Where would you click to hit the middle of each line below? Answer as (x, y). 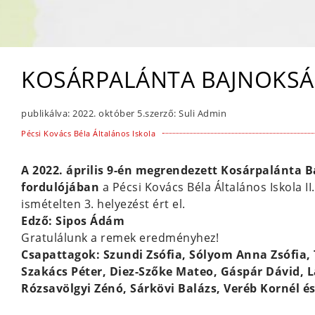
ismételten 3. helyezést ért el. (103, 204)
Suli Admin (201, 113)
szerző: (161, 113)
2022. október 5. (109, 113)
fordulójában (60, 187)
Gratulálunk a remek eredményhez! (120, 238)
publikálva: (46, 113)
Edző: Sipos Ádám (73, 221)
